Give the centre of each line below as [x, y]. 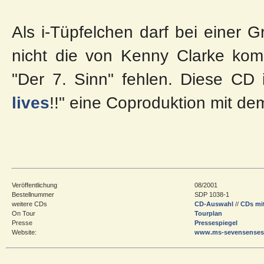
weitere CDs [29, 204]
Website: [24, 232]
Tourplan [208, 213]
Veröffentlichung [34, 185]
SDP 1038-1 [212, 194]
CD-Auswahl [214, 204]
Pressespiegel [216, 222]
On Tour [24, 213]
